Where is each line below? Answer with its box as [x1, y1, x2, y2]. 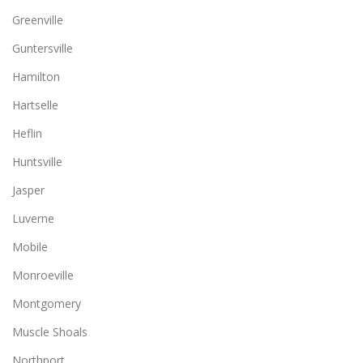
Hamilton [12, 68, 60, 84]
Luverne [12, 210, 54, 226]
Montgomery [12, 295, 81, 311]
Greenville [12, 11, 63, 28]
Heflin [12, 125, 42, 141]
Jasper [12, 181, 45, 198]
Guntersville [12, 40, 73, 56]
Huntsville [12, 153, 62, 169]
